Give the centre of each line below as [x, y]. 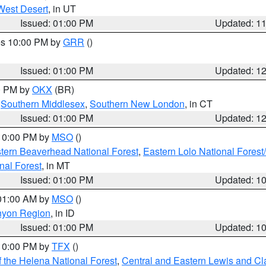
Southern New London [137, 104]
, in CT [199, 104]
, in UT [62, 9]
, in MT [56, 165]
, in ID [63, 213]
